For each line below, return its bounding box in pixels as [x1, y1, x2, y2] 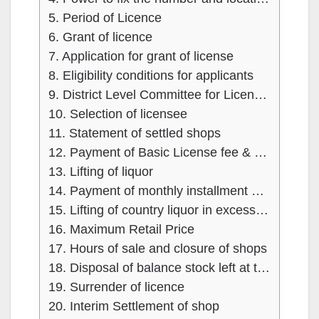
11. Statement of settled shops [48, 126, 221, 141]
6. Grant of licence [48, 30, 152, 45]
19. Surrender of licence [48, 280, 188, 295]
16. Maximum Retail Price [48, 222, 194, 237]
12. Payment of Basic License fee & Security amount [254, 145, 267, 160]
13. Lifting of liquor [48, 164, 153, 179]
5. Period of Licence [48, 11, 162, 26]
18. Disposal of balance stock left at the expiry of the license [257, 261, 270, 276]
